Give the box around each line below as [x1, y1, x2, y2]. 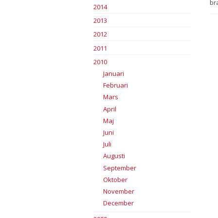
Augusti [103, 151, 125, 161]
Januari [103, 69, 124, 78]
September [103, 163, 136, 172]
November [103, 186, 134, 196]
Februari [103, 81, 128, 90]
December [103, 199, 134, 208]
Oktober [103, 175, 127, 184]
